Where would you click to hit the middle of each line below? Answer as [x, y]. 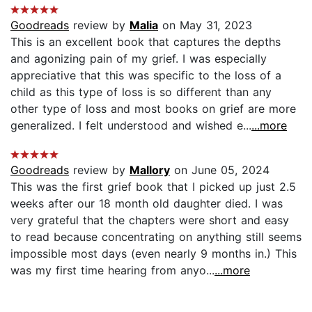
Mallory [150, 170]
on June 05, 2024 [220, 170]
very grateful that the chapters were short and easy [150, 220]
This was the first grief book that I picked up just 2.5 [153, 186]
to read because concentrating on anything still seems [156, 236]
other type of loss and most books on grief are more [153, 108]
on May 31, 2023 [205, 25]
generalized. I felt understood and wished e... [131, 125]
